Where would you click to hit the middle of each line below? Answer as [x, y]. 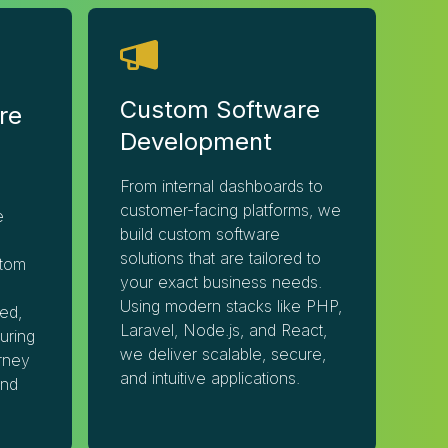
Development [195, 141]
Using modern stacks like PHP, [230, 306]
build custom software [199, 234]
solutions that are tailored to [220, 258]
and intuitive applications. [209, 378]
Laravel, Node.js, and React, [223, 330]
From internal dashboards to [221, 186]
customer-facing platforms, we [230, 210]
